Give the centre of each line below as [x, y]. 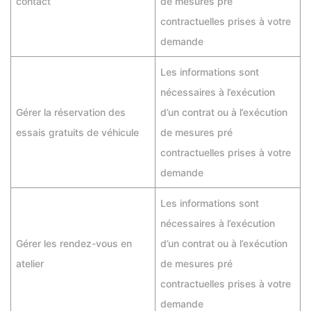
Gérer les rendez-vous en [74, 243]
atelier [30, 263]
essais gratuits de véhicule [77, 132]
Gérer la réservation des [71, 112]
